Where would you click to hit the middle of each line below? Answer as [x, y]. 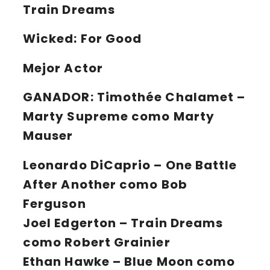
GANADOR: [60, 97]
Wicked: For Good [83, 39]
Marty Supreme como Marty [119, 117]
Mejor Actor [63, 68]
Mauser [48, 136]
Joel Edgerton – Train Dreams [123, 223]
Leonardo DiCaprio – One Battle [130, 165]
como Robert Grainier [97, 242]
